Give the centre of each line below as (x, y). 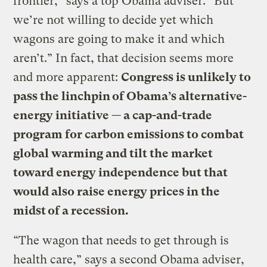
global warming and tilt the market (113, 153)
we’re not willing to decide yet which (114, 20)
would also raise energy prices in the (117, 191)
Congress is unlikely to (186, 77)
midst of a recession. (71, 210)
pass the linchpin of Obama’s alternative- (130, 96)
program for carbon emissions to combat (129, 134)
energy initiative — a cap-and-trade (113, 115)
